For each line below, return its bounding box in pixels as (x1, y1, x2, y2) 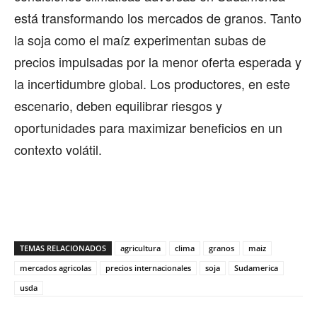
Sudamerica (234, 262, 278, 273)
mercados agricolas (20, 262, 91, 273)
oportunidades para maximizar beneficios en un (14, 117, 282, 137)
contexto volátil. (14, 139, 102, 158)
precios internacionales (105, 262, 191, 273)
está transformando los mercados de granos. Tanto (14, 8, 301, 27)
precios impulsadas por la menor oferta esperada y (14, 52, 301, 71)
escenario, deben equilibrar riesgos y (14, 96, 222, 115)
